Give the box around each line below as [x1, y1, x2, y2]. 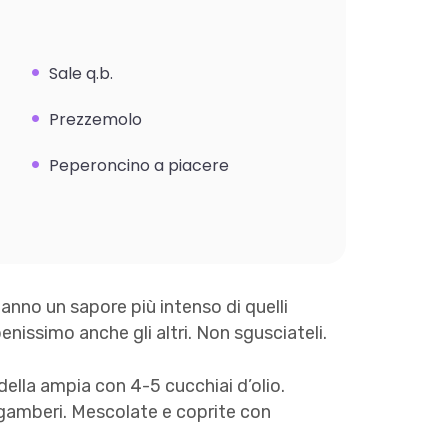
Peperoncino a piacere [49, 154, 230, 178]
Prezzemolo [49, 108, 143, 132]
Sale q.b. [49, 62, 114, 86]
